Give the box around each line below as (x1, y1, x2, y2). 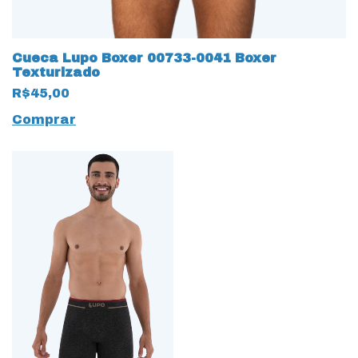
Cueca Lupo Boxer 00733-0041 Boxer (12, 51, 276, 65)
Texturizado (12, 66, 100, 79)
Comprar (12, 113, 76, 126)
